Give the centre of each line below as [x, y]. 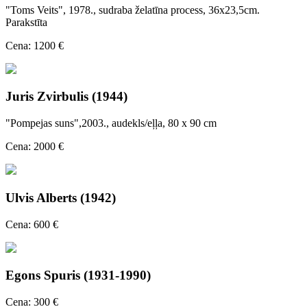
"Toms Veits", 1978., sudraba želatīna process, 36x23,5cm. [133, 10]
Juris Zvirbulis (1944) [66, 97]
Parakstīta [26, 22]
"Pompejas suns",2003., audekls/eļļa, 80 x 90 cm [111, 123]
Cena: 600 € [32, 224]
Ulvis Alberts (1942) [61, 197]
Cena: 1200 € [35, 45]
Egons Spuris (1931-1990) [78, 275]
